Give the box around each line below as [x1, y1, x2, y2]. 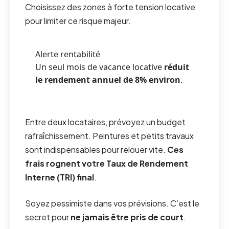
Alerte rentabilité [35, 49, 101, 60]
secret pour [25, 212, 71, 223]
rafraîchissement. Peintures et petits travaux [25, 130, 194, 142]
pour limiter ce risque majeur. [25, 15, 131, 27]
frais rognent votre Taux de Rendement [25, 158, 189, 169]
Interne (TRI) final [25, 172, 95, 183]
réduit [164, 61, 190, 73]
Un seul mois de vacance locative [35, 61, 165, 73]
